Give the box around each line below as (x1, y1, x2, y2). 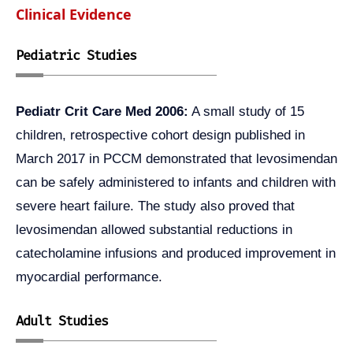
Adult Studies (16, 313, 108, 330)
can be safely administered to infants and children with (16, 174, 336, 190)
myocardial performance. (16, 269, 162, 284)
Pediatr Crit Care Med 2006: (16, 103, 188, 119)
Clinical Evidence (16, 4, 132, 24)
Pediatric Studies (16, 46, 136, 64)
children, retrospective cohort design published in (16, 127, 305, 143)
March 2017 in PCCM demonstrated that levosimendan (16, 150, 337, 166)
